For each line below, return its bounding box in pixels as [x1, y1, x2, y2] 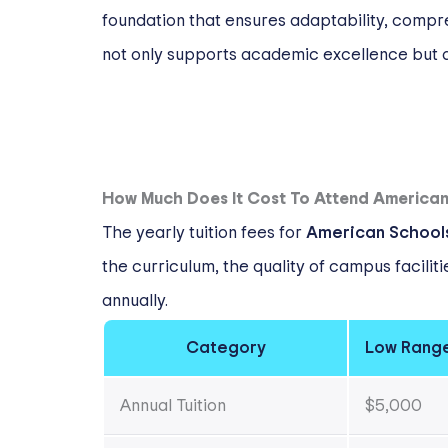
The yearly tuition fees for [102, 224, 306, 242]
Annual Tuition [120, 397, 226, 415]
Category [185, 339, 266, 357]
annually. [102, 292, 168, 310]
